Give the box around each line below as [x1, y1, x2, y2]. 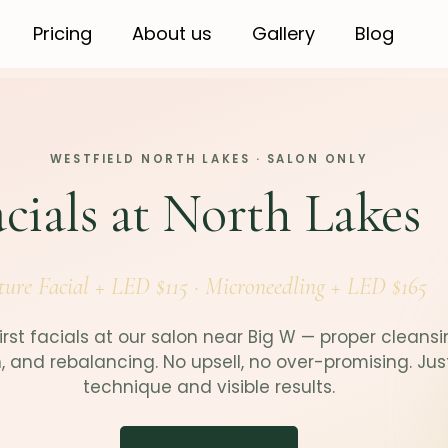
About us [132, 21, 213, 46]
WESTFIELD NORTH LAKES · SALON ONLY [49, 151, 369, 167]
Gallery [252, 21, 316, 46]
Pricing [33, 21, 93, 46]
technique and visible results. [83, 375, 335, 400]
